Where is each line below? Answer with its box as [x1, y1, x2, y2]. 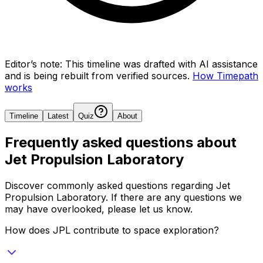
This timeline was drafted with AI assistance [65, 58, 258, 70]
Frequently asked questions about [5, 133, 237, 151]
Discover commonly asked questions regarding [5, 179, 216, 191]
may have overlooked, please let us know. [5, 203, 193, 215]
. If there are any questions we [106, 191, 242, 203]
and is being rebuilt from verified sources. [5, 69, 190, 82]
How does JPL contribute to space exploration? [5, 224, 219, 236]
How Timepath [193, 69, 258, 82]
